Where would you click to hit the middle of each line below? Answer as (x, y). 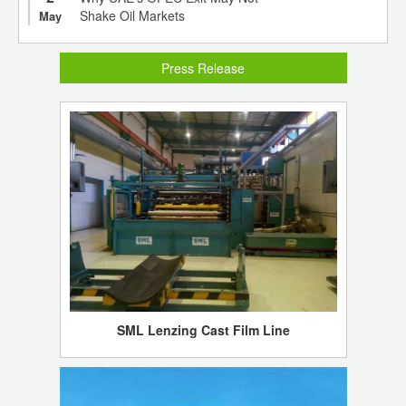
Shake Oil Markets (132, 15)
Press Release (203, 68)
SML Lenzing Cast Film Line (203, 329)
